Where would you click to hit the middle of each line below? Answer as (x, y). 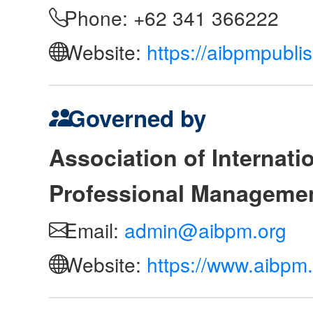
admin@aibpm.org (205, 230)
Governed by (134, 118)
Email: (92, 230)
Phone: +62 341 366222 (169, 18)
